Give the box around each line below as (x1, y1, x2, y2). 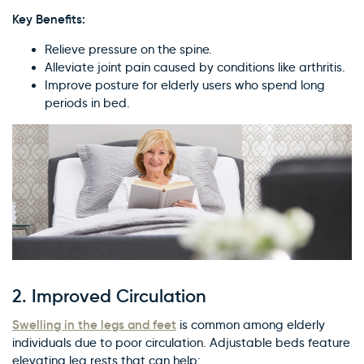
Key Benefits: (12, 11, 85, 27)
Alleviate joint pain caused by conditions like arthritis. (45, 60, 345, 75)
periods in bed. (45, 96, 130, 110)
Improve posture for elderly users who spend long (45, 78, 325, 93)
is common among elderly (176, 318, 325, 333)
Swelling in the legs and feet (12, 317, 176, 333)
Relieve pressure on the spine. (45, 42, 212, 57)
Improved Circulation (32, 285, 206, 308)
